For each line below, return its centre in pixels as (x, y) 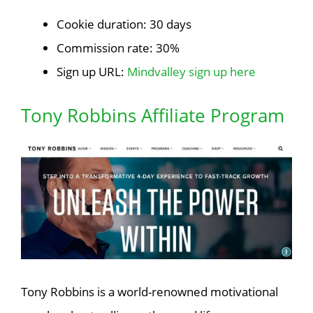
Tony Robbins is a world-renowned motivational (150, 292)
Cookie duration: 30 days (124, 24)
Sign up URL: (92, 71)
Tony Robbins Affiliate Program (153, 116)
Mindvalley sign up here (191, 71)
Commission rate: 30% (118, 48)
